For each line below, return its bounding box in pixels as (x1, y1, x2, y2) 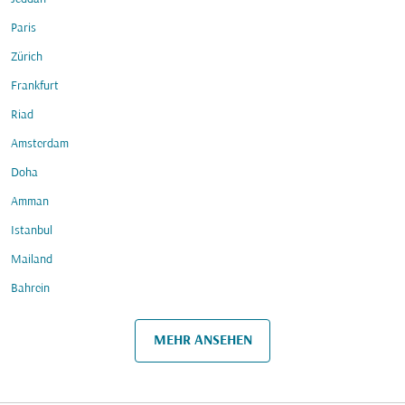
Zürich (11, 51, 42, 64)
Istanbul (11, 224, 52, 238)
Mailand (11, 253, 52, 267)
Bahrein (11, 282, 50, 296)
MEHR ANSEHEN (153, 333, 252, 348)
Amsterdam (11, 137, 69, 151)
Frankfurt (11, 80, 59, 93)
